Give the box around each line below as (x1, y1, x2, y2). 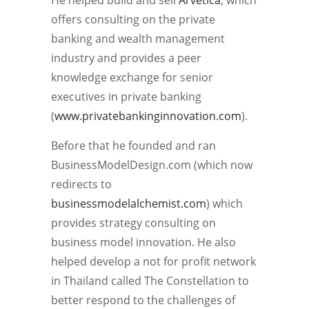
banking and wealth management (51, 30, 225, 46)
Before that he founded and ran (51, 137, 216, 153)
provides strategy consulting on (51, 215, 216, 230)
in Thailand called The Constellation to (51, 272, 249, 288)
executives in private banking (51, 88, 201, 104)
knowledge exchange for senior (51, 69, 213, 85)
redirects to (51, 176, 112, 192)
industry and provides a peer (51, 50, 201, 66)
